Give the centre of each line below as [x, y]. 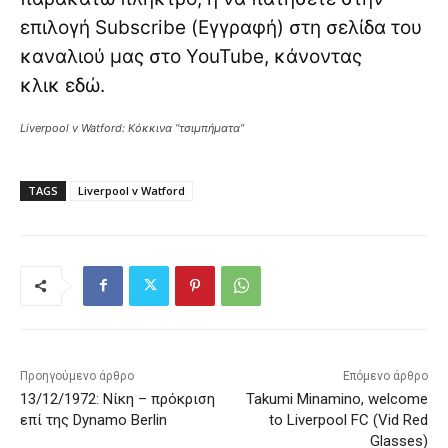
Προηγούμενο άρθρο [77, 375]
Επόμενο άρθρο [385, 375]
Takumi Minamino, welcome [336, 398]
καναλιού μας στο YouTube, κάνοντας [191, 56]
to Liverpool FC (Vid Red [348, 419]
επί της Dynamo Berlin [93, 419]
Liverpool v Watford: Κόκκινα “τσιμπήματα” [132, 127]
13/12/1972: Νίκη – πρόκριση [117, 398]
